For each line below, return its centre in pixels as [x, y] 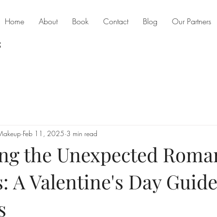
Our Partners [192, 21]
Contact [116, 21]
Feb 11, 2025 [44, 133]
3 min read [82, 133]
